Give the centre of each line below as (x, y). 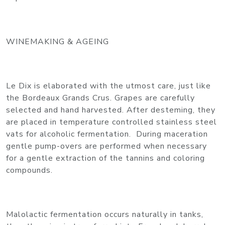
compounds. (29, 170)
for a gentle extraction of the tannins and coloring (105, 158)
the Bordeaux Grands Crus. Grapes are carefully (100, 98)
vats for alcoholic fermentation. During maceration (107, 134)
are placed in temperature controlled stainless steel (111, 122)
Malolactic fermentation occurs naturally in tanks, (105, 214)
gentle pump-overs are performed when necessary (106, 146)
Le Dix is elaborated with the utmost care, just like (108, 86)
